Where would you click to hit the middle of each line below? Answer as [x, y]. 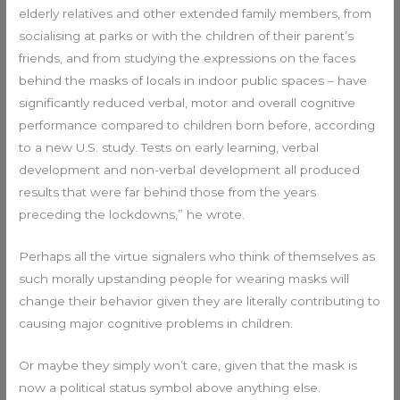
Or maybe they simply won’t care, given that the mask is [188, 365]
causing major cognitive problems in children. [156, 323]
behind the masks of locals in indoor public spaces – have [193, 81]
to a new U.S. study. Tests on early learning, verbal [169, 148]
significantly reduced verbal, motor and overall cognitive [187, 103]
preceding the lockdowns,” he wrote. [132, 215]
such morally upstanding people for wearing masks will [184, 278]
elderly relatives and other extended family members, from [196, 14]
